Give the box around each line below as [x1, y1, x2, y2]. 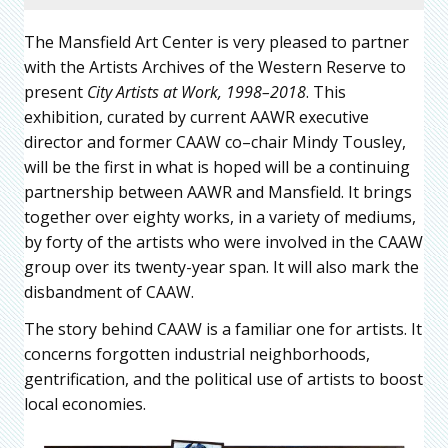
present [24, 80, 87, 103]
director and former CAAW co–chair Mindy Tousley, [24, 130, 406, 153]
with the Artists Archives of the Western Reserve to [24, 55, 406, 78]
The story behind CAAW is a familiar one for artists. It [24, 317, 422, 340]
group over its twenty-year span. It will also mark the [24, 255, 419, 278]
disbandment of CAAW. [24, 280, 194, 303]
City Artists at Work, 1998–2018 [87, 80, 306, 103]
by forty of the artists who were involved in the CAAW [24, 230, 423, 253]
